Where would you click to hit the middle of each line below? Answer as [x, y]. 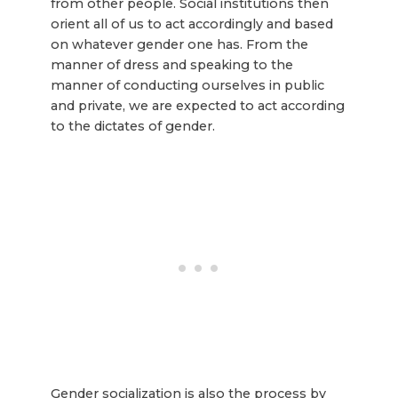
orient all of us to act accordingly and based [191, 24]
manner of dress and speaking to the [171, 65]
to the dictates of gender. [132, 127]
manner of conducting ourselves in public [187, 86]
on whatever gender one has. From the [179, 45]
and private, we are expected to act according [197, 106]
